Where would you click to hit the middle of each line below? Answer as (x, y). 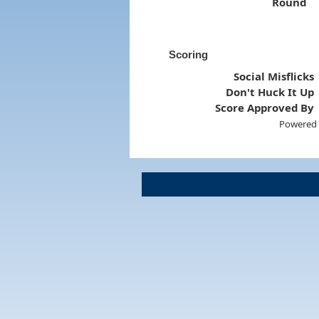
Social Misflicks (274, 76)
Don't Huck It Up (270, 91)
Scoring (188, 54)
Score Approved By (265, 107)
